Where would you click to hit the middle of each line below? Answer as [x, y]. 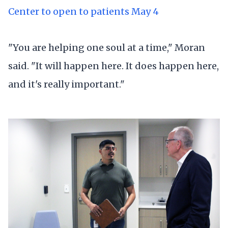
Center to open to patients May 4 [83, 11]
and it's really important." [66, 84]
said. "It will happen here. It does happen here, [113, 66]
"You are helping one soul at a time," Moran [107, 47]
